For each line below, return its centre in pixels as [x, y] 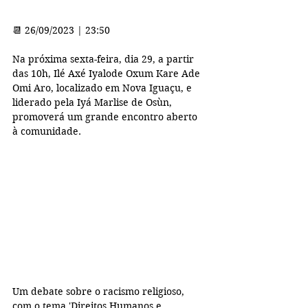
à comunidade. [47, 131]
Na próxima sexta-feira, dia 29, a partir [104, 59]
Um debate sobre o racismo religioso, [100, 292]
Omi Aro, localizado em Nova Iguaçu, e [103, 88]
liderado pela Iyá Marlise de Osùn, [93, 102]
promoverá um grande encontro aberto [106, 117]
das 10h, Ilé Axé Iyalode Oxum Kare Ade [108, 74]
